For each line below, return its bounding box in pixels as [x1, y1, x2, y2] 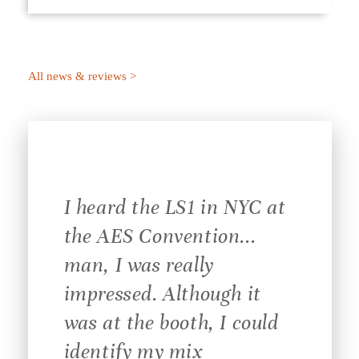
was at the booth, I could [63, 310, 279, 336]
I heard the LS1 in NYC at [63, 195, 286, 220]
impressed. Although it [63, 281, 261, 307]
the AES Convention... [63, 224, 256, 249]
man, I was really [63, 252, 214, 278]
